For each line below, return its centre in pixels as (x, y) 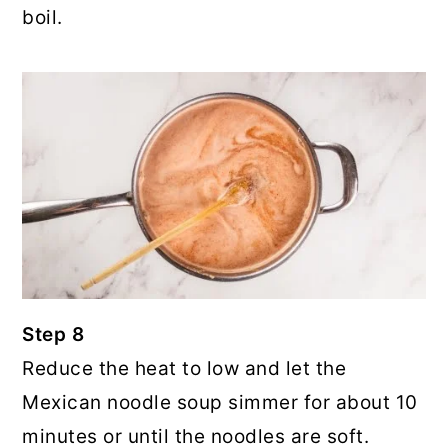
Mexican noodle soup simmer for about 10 (220, 402)
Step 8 (53, 334)
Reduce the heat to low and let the (184, 368)
